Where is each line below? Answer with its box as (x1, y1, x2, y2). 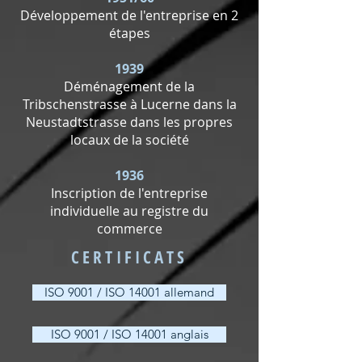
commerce (96, 220, 162, 238)
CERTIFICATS (70, 246, 188, 268)
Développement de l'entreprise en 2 (20, 6, 238, 24)
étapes (108, 24, 150, 42)
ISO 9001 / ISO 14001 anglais (50, 326, 208, 342)
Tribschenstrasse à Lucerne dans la (22, 95, 237, 113)
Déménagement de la (64, 78, 195, 95)
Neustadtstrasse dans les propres (26, 113, 233, 131)
